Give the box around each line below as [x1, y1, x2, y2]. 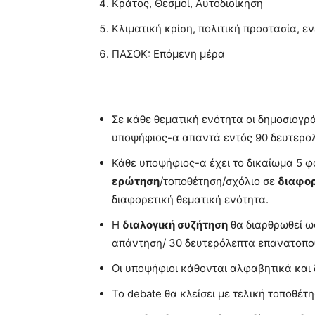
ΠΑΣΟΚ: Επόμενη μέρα [112, 46, 225, 60]
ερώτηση [112, 174, 160, 188]
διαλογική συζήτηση [122, 217, 228, 231]
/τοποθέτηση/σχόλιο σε [160, 174, 278, 188]
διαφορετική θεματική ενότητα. [112, 192, 269, 206]
